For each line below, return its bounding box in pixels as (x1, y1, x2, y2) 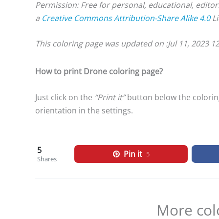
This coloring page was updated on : (35, 38, 168, 49)
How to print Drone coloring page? (35, 66, 163, 77)
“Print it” (94, 91, 125, 103)
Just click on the (35, 91, 94, 103)
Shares (37, 154, 57, 164)
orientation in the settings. (35, 105, 133, 116)
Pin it (123, 149, 142, 160)
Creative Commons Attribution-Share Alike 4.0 (42, 12, 210, 23)
